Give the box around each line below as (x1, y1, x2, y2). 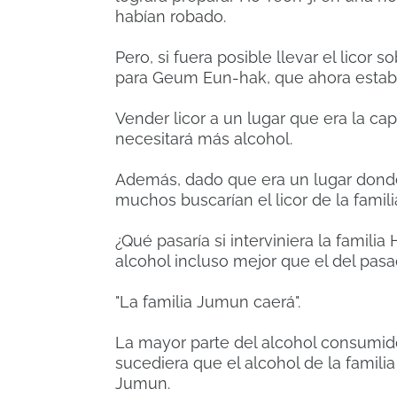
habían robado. (115, 7, 226, 27)
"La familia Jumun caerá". (115, 292, 300, 312)
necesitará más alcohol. (115, 129, 292, 149)
